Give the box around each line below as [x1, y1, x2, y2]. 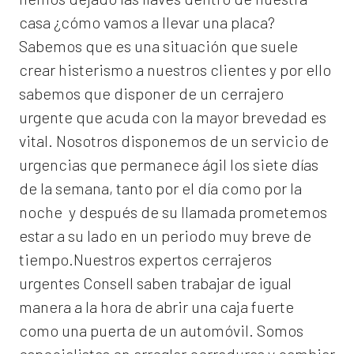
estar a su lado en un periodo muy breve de [19, 226, 311, 246]
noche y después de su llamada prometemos [19, 202, 327, 222]
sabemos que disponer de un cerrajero [19, 84, 284, 104]
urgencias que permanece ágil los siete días [19, 155, 318, 175]
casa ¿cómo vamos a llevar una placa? [19, 13, 275, 32]
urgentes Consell [19, 273, 134, 293]
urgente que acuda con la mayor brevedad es [19, 107, 326, 127]
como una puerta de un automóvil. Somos [19, 321, 303, 341]
